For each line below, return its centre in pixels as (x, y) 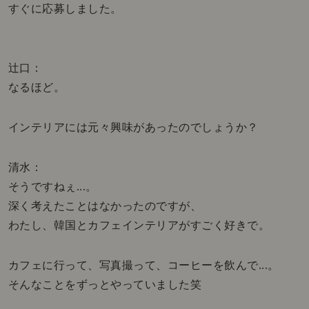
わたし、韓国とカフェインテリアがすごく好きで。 (139, 226)
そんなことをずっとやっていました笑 (105, 285)
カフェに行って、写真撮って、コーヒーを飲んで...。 (143, 266)
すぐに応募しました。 (65, 9)
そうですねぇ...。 (52, 187)
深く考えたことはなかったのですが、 (105, 206)
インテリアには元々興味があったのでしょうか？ (133, 128)
